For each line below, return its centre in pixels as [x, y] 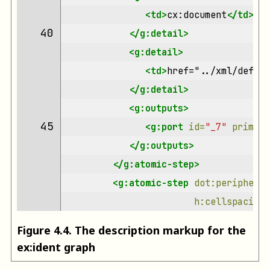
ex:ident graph [56, 247]
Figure [35, 231]
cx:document [196, 15]
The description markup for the [160, 231]
